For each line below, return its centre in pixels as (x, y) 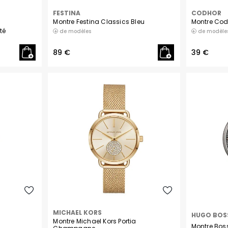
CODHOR (206, 13)
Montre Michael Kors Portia (95, 221)
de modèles (75, 32)
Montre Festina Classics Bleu (99, 22)
